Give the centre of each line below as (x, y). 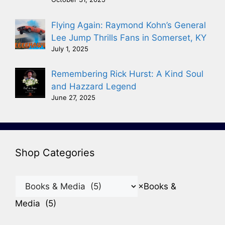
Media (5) (36, 204)
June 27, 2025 (73, 98)
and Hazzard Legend (94, 87)
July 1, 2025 (70, 48)
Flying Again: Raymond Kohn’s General (129, 25)
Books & (160, 187)
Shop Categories (55, 153)
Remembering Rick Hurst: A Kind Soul (127, 74)
